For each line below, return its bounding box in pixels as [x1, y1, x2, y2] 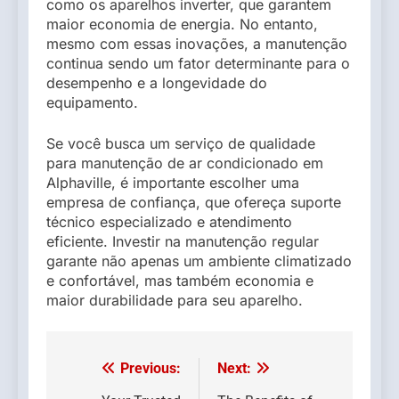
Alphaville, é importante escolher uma [46, 173, 299, 191]
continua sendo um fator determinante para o [46, 53, 350, 72]
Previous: [120, 359, 181, 377]
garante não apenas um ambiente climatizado [46, 251, 352, 270]
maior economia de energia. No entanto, [46, 14, 318, 33]
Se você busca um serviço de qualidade [46, 134, 315, 152]
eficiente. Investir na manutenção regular [46, 232, 319, 250]
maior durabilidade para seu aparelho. [46, 290, 303, 309]
